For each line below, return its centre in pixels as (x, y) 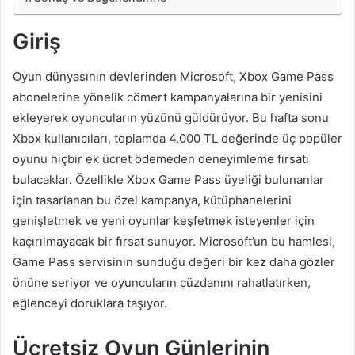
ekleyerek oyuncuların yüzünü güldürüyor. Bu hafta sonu (171, 118)
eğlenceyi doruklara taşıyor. (90, 303)
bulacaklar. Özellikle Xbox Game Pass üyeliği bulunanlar (168, 180)
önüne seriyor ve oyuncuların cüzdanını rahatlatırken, (162, 283)
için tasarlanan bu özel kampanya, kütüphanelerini (152, 200)
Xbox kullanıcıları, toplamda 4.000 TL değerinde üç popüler (177, 139)
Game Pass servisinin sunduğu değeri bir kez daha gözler (174, 262)
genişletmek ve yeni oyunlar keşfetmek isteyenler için (164, 221)
